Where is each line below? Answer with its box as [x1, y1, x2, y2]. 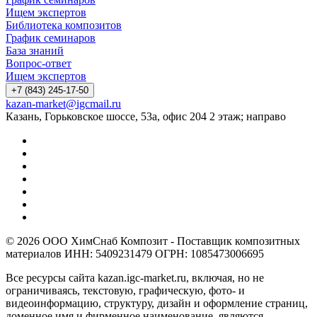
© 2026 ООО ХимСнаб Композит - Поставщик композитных [6, 235, 300, 248]
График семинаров [6, 32, 96, 45]
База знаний [6, 45, 64, 57]
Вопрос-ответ [6, 57, 71, 70]
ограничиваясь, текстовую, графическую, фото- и [6, 284, 245, 297]
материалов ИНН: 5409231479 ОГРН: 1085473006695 [6, 248, 264, 260]
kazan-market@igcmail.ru [6, 98, 121, 110]
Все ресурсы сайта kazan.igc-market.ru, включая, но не [6, 272, 264, 284]
